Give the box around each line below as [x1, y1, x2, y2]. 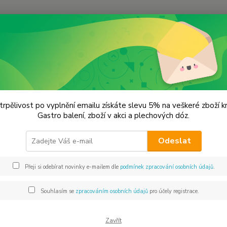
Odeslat [158, 135, 191, 146]
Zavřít [105, 216, 122, 224]
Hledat [119, 36, 147, 48]
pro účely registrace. [147, 187, 199, 195]
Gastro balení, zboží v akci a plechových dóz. [37, 110, 190, 121]
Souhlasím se [39, 187, 75, 195]
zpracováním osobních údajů [75, 187, 148, 195]
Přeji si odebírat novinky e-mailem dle [23, 163, 120, 171]
